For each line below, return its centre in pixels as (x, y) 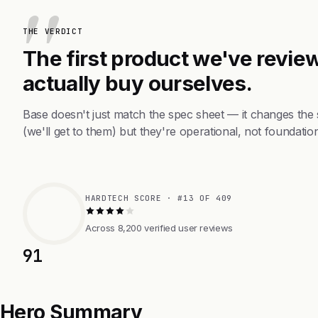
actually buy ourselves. (138, 83)
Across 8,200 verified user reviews (159, 227)
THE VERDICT (53, 31)
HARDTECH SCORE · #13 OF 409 (159, 198)
